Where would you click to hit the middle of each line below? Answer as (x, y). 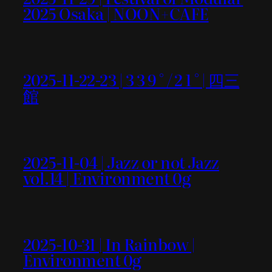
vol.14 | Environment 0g (107, 177)
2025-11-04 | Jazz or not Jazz (121, 161)
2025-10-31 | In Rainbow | (109, 243)
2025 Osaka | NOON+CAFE (116, 13)
